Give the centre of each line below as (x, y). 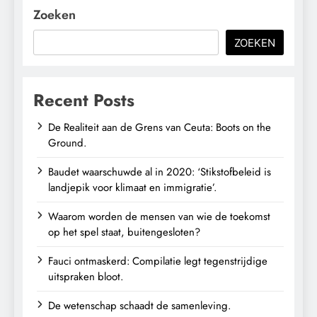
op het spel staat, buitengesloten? (124, 232)
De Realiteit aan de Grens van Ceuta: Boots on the (160, 127)
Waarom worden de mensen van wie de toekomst (159, 216)
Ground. (67, 143)
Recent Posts (84, 100)
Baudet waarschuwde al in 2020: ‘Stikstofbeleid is (160, 172)
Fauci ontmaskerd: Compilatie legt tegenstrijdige (158, 261)
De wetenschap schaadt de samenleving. (139, 305)
